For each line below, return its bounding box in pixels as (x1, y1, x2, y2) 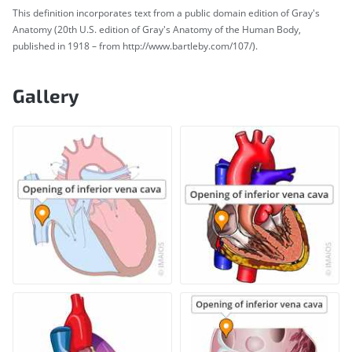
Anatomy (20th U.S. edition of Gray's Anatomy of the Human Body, (13, 22, 301, 36)
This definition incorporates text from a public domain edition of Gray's (13, 5, 320, 20)
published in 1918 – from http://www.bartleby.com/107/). (13, 38, 258, 53)
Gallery (13, 83, 80, 107)
